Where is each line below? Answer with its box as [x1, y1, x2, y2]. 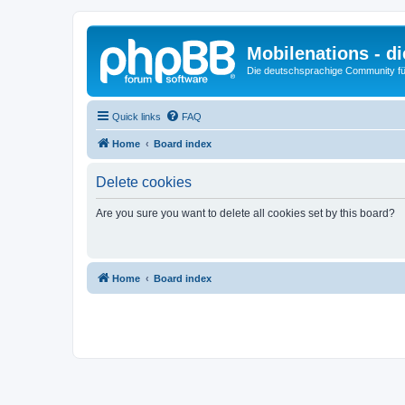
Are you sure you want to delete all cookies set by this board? [96, 206, 395, 220]
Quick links [112, 110, 161, 122]
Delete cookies [96, 174, 192, 190]
